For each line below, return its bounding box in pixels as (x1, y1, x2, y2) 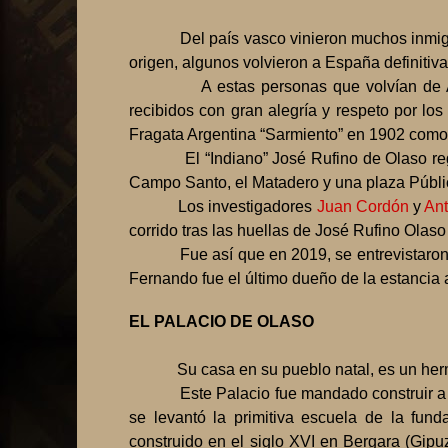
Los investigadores (178, 198, 317, 216)
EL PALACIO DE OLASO (129, 313, 314, 331)
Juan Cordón (316, 198, 409, 216)
